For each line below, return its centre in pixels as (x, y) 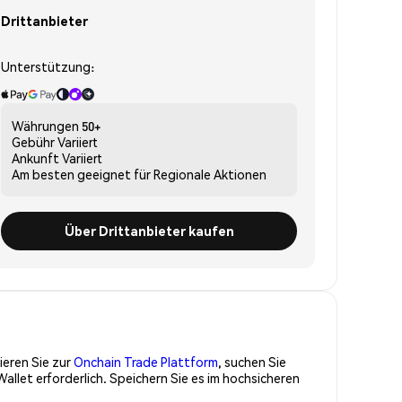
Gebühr (33, 141)
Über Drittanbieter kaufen (149, 230)
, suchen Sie (252, 361)
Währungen (45, 125)
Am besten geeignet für (81, 174)
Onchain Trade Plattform (146, 361)
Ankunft (35, 157)
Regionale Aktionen (210, 174)
